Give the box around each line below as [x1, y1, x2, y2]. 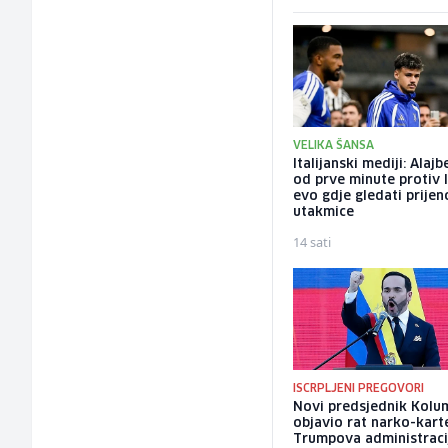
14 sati [293, 233, 332, 252]
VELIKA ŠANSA [293, 140, 375, 152]
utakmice [293, 206, 355, 220]
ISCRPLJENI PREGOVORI [293, 382, 425, 394]
